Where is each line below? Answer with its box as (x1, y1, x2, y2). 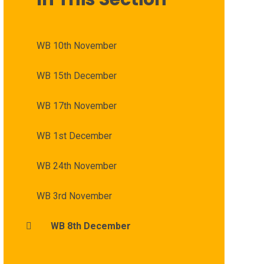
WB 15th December (36, 70, 117, 81)
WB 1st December (36, 130, 112, 141)
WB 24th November (36, 160, 117, 171)
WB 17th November (36, 100, 117, 111)
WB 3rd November (36, 190, 112, 202)
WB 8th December (50, 220, 131, 232)
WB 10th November (36, 39, 117, 51)
